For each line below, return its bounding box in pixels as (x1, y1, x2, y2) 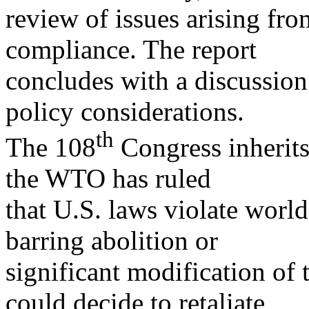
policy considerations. (6, 97, 244, 127)
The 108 (6, 132, 96, 163)
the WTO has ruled (6, 163, 211, 194)
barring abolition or (6, 226, 218, 256)
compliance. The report (6, 34, 257, 65)
